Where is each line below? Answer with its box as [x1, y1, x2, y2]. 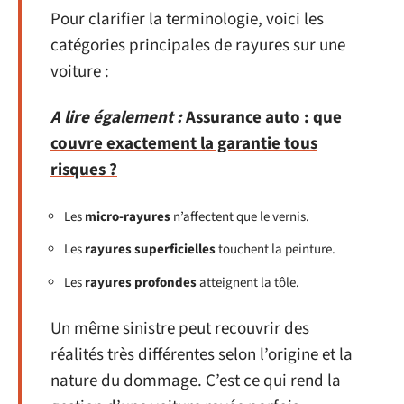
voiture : [50, 59, 109, 84]
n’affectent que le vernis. [170, 207, 309, 226]
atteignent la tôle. [197, 272, 299, 292]
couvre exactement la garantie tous [50, 132, 317, 156]
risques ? [50, 158, 117, 182]
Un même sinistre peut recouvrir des [50, 317, 309, 341]
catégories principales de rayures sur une [50, 32, 345, 58]
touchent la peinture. [216, 240, 335, 259]
